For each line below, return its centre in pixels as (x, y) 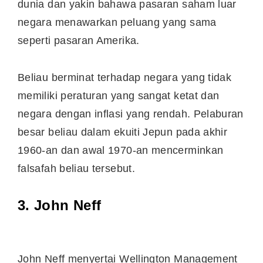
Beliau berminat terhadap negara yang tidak (125, 77)
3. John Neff (60, 205)
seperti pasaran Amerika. (80, 41)
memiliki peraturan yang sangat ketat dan (119, 95)
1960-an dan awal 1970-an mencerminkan (121, 150)
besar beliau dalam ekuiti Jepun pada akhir (123, 132)
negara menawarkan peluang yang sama (117, 23)
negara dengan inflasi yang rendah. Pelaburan (131, 114)
